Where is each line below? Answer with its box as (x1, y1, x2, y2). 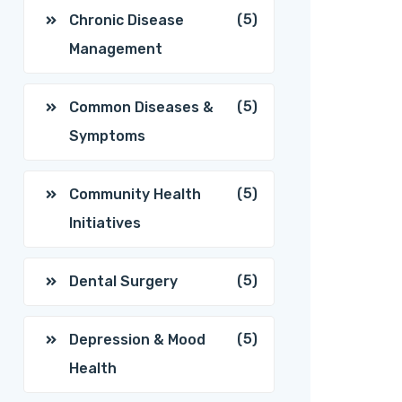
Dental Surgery (69, 273, 178, 290)
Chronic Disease (69, 12, 184, 29)
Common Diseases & (69, 99, 214, 116)
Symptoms (69, 127, 145, 144)
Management (69, 40, 162, 57)
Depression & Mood (69, 331, 205, 348)
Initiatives (69, 214, 141, 232)
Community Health (69, 186, 201, 203)
